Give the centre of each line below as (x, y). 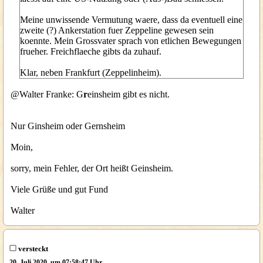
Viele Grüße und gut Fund (59, 189)
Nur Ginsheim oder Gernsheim (68, 126)
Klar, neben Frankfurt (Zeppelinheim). (91, 73)
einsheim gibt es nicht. (129, 94)
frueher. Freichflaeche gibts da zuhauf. (91, 51)
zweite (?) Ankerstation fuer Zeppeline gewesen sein (117, 30)
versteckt (32, 249)
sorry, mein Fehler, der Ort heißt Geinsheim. (92, 168)
